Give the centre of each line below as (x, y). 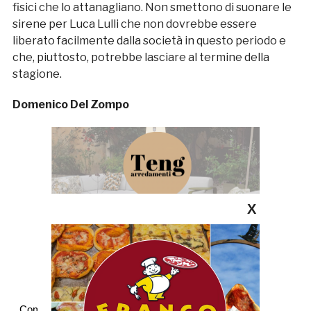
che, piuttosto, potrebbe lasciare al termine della (141, 57)
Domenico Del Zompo (70, 104)
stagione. (37, 74)
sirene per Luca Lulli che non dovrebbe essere (134, 24)
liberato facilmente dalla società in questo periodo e (149, 40)
